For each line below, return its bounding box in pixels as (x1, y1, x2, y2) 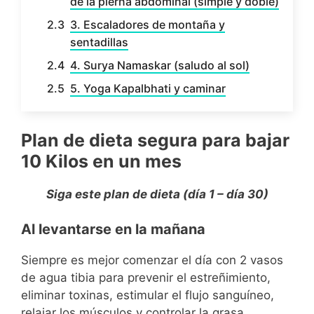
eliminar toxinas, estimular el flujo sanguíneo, (21, 288, 274, 303)
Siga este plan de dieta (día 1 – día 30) (46, 186, 268, 201)
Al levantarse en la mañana (21, 221, 205, 238)
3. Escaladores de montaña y (70, 18, 225, 32)
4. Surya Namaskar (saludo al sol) (70, 58, 250, 73)
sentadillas (70, 35, 128, 50)
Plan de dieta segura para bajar (21, 129, 289, 151)
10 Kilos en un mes (21, 150, 182, 172)
